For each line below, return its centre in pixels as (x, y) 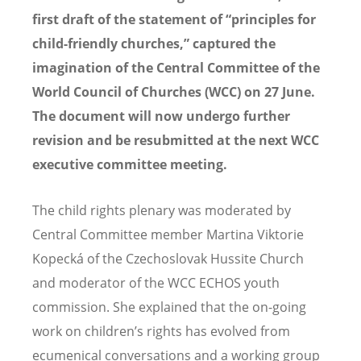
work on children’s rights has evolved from (161, 331)
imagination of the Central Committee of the (176, 67)
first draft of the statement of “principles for (174, 19)
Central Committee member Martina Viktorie (168, 234)
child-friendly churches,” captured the (154, 43)
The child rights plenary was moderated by (162, 210)
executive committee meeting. (130, 164)
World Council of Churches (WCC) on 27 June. (174, 91)
